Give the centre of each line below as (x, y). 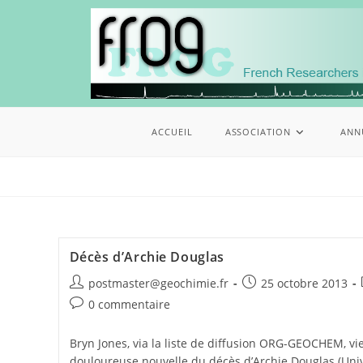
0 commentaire (129, 305)
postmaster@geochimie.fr (158, 284)
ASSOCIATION (258, 132)
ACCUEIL (172, 132)
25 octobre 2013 (304, 284)
